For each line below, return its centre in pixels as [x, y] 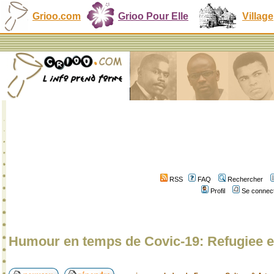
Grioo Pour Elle [153, 16]
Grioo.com [57, 16]
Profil [218, 191]
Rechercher [245, 179]
